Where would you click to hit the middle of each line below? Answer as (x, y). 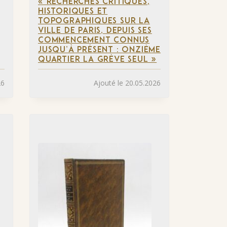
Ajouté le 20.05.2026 (127, 83)
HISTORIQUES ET (73, 11)
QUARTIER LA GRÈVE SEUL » (98, 60)
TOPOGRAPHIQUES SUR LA (94, 21)
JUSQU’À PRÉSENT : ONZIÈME (100, 50)
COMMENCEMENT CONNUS (94, 40)
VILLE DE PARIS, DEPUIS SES (95, 31)
